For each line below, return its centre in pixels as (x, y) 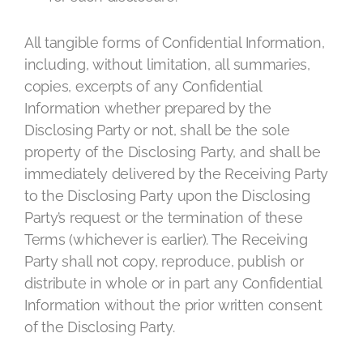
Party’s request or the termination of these (164, 218)
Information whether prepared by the (148, 108)
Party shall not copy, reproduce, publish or (164, 261)
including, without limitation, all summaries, (167, 64)
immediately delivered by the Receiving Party (177, 174)
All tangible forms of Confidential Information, (175, 43)
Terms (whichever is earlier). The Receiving (166, 239)
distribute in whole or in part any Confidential (173, 283)
